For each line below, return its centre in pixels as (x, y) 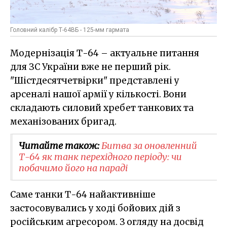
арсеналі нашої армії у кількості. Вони (98, 94)
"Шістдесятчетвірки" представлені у (95, 81)
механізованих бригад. (63, 122)
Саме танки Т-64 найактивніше (83, 195)
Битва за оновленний (149, 146)
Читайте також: (60, 146)
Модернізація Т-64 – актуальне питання (105, 53)
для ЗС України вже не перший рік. (90, 67)
